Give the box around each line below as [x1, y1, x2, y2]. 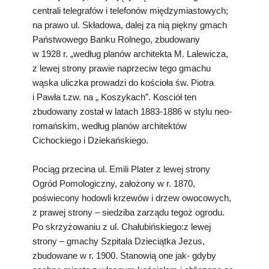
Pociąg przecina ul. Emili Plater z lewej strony [32, 163, 210, 174]
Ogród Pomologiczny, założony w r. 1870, [32, 178, 195, 189]
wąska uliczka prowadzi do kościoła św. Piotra [32, 77, 214, 88]
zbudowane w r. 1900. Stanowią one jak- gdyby [32, 250, 216, 261]
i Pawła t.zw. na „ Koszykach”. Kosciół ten [32, 91, 196, 102]
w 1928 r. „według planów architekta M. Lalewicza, [32, 48, 228, 59]
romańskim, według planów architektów [32, 120, 187, 131]
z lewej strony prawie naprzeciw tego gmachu [32, 62, 211, 73]
